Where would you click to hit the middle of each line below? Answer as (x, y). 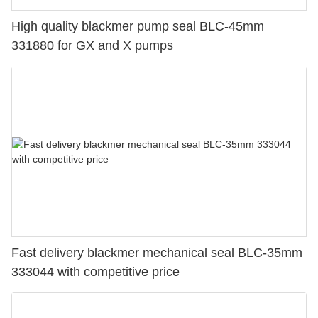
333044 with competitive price (95, 272)
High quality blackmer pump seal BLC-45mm (138, 27)
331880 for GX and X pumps (92, 46)
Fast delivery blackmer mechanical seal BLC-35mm (157, 252)
